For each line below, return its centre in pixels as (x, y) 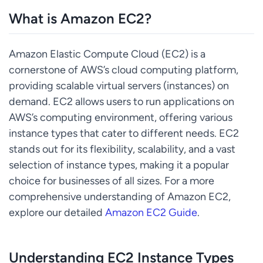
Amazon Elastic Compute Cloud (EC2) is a (107, 54)
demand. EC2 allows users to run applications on (122, 102)
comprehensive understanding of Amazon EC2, (120, 197)
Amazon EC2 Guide (151, 213)
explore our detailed (57, 213)
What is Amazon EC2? (80, 19)
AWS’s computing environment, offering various (121, 117)
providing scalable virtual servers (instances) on (119, 86)
